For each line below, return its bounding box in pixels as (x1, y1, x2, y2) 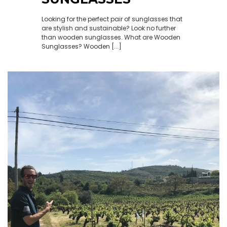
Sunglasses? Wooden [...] (41, 42, 122, 51)
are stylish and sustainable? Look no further (41, 24, 176, 32)
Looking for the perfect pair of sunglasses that (41, 15, 182, 23)
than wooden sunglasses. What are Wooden (41, 33, 180, 42)
